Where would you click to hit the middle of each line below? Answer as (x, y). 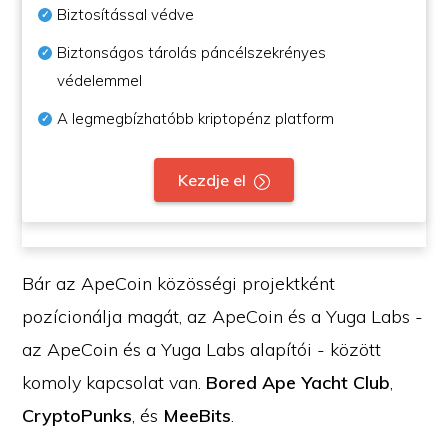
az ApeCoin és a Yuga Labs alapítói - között (202, 349)
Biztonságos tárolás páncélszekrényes (192, 52)
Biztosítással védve (128, 14)
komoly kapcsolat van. (114, 382)
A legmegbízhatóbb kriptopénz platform (196, 118)
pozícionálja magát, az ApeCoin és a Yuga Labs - (223, 316)
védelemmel (100, 80)
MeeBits (197, 415)
